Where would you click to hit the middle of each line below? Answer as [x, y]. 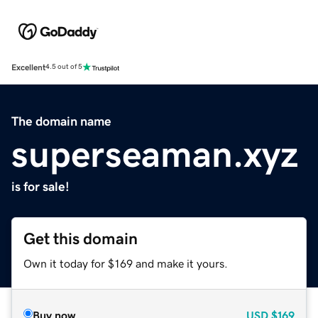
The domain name [61, 121]
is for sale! [40, 186]
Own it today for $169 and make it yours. [126, 263]
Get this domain [81, 238]
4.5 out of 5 [64, 67]
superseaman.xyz [155, 154]
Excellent [28, 67]
